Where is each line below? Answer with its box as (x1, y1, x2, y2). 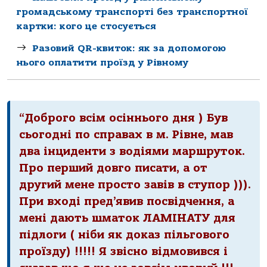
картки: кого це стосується (17, 21, 156, 32)
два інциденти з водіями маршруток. (19, 145, 245, 159)
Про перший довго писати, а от (19, 162, 207, 175)
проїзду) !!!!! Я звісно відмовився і (19, 245, 228, 259)
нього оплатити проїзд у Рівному (17, 57, 188, 68)
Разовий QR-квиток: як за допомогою (32, 42, 226, 54)
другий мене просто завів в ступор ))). (19, 178, 251, 192)
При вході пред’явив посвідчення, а (19, 195, 234, 209)
